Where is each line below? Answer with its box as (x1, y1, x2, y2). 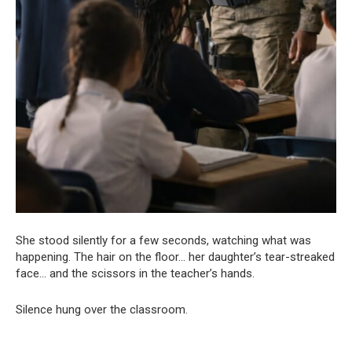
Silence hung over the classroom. (16, 302, 188, 317)
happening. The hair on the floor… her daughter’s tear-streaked (16, 249, 335, 264)
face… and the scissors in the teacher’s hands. (16, 266, 255, 280)
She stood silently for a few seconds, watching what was (16, 233, 311, 247)
